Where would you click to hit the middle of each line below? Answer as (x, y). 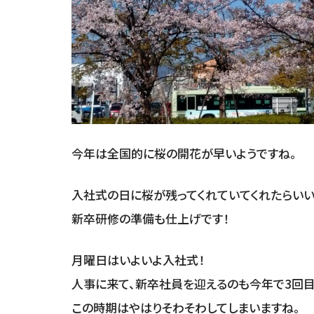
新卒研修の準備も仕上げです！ (150, 218)
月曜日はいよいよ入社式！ (138, 260)
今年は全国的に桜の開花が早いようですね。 (184, 153)
